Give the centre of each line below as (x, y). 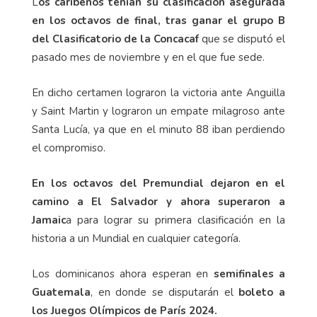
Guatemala (61, 293)
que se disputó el (242, 39)
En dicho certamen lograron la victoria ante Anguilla (158, 93)
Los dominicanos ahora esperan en (123, 274)
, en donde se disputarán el (165, 293)
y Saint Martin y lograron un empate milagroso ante (158, 111)
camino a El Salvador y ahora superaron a (158, 202)
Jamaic (49, 220)
